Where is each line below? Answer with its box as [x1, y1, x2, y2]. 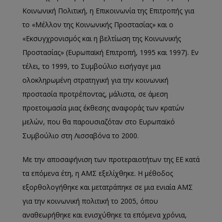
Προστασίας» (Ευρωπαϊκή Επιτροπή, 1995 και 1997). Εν [22, 48, 199, 57]
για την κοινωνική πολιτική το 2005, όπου [22, 196, 158, 206]
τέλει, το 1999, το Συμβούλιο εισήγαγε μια [22, 61, 161, 71]
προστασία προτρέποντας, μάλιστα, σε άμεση [22, 89, 168, 99]
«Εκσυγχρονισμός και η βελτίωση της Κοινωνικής [22, 34, 181, 43]
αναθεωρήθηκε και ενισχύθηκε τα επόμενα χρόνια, [22, 210, 187, 220]
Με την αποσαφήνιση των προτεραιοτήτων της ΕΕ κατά [22, 155, 200, 164]
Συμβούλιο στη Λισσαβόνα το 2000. [22, 131, 139, 140]
